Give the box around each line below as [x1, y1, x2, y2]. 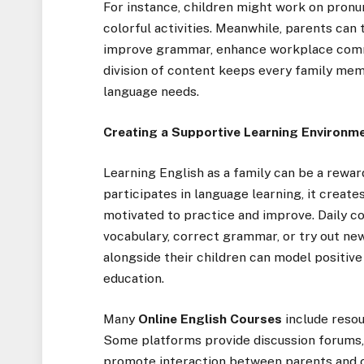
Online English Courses [138, 311, 283, 327]
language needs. [103, 83, 200, 99]
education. [103, 271, 165, 287]
